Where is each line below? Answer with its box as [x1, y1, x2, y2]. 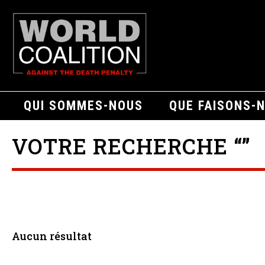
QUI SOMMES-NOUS [24, 98, 143, 113]
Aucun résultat [12, 228, 92, 243]
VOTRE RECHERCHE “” [12, 131, 251, 160]
